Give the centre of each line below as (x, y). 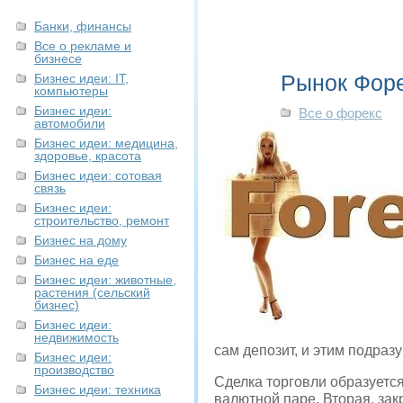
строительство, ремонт (102, 220)
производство (74, 370)
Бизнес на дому (81, 240)
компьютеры (71, 91)
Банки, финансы (83, 26)
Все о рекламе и (83, 46)
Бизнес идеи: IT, (81, 78)
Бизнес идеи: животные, (105, 280)
